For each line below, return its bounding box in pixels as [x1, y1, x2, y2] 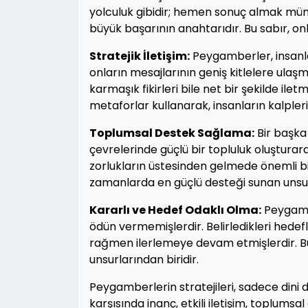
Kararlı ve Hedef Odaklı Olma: [89, 202, 261, 218]
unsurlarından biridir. [89, 252, 199, 267]
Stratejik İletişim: [89, 48, 190, 64]
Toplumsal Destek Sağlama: [89, 125, 254, 141]
